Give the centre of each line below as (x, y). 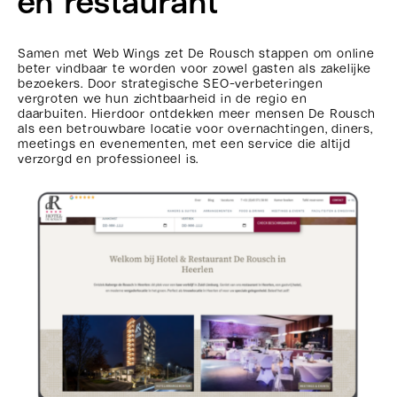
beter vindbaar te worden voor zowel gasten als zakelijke (195, 68)
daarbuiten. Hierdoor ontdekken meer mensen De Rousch (197, 113)
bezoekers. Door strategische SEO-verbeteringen (171, 83)
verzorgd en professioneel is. (109, 158)
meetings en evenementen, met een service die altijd (184, 143)
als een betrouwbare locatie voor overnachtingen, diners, (195, 128)
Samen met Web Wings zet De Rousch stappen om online (196, 53)
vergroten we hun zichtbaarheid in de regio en (163, 98)
